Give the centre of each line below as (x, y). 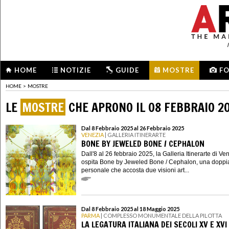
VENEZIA (93, 135)
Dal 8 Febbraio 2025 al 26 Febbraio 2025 (133, 128)
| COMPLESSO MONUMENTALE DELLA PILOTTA (161, 216)
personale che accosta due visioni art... (135, 170)
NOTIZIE (76, 70)
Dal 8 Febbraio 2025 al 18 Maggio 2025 (130, 209)
